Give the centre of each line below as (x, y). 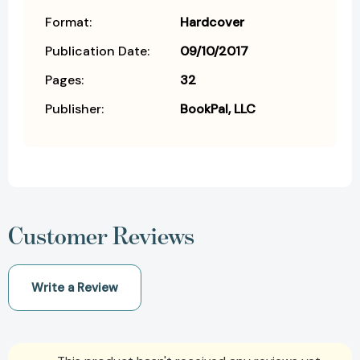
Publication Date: (97, 51)
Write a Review (75, 287)
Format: (68, 22)
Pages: (64, 80)
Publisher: (74, 108)
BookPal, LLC (218, 108)
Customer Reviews (101, 235)
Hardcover (212, 22)
